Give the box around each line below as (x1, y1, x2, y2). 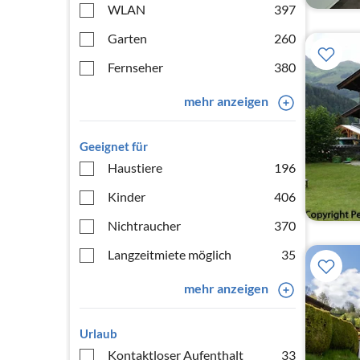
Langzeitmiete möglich (108, 247, 231, 262)
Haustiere (108, 160, 162, 175)
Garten (108, 31, 147, 46)
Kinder (108, 189, 145, 204)
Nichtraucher (108, 218, 181, 233)
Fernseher (108, 59, 163, 75)
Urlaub (80, 326, 117, 341)
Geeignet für (80, 139, 148, 153)
